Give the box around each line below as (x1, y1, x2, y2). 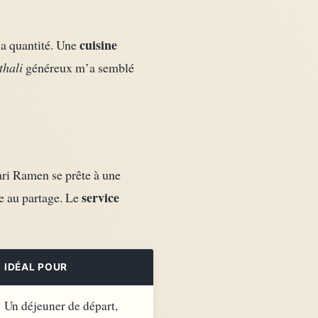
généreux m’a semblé (23, 58, 134, 76)
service (82, 188, 119, 207)
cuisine (79, 35, 117, 54)
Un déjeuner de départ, (4, 297, 118, 314)
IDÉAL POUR (4, 261, 67, 273)
